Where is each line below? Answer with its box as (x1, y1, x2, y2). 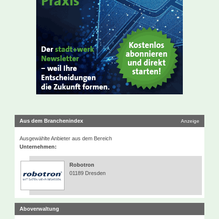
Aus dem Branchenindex (20, 118, 83, 124)
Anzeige (181, 118, 199, 124)
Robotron (69, 162, 94, 168)
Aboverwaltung (20, 206, 59, 212)
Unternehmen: (20, 144, 57, 150)
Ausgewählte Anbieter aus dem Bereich (20, 135, 112, 141)
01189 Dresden (69, 170, 106, 176)
